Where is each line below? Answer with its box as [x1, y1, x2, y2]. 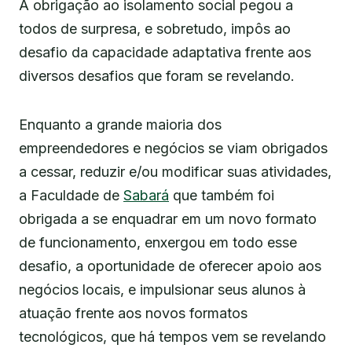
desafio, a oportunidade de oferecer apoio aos [19, 258, 321, 275]
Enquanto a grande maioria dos [19, 116, 222, 134]
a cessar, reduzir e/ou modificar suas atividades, [19, 163, 332, 181]
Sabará [123, 187, 169, 204]
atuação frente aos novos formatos [19, 305, 247, 322]
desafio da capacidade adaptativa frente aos [19, 44, 311, 61]
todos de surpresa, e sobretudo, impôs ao [19, 20, 291, 38]
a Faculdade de [19, 187, 123, 204]
